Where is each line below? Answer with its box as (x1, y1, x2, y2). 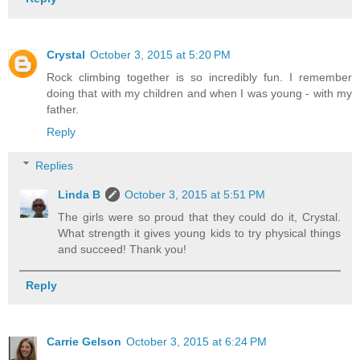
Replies (35, 158, 74, 172)
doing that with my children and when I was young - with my (47, 87, 352, 100)
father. (47, 103, 79, 117)
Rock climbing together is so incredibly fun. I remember (47, 71, 352, 84)
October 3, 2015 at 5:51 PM (125, 187, 266, 201)
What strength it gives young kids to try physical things (58, 226, 341, 239)
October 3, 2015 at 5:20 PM (90, 48, 231, 62)
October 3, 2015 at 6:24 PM (126, 334, 267, 348)
